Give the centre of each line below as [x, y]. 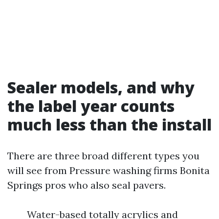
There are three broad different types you [103, 156]
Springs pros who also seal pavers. [87, 185]
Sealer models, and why [101, 87]
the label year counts [91, 106]
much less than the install [109, 124]
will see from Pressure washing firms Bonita [109, 170]
